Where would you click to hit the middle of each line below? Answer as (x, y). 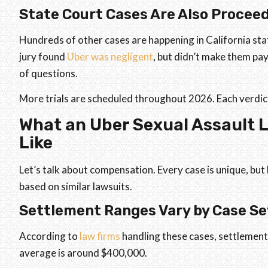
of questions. (48, 73)
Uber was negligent (110, 56)
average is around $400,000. (83, 252)
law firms (99, 236)
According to (48, 236)
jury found (43, 56)
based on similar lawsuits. (76, 186)
